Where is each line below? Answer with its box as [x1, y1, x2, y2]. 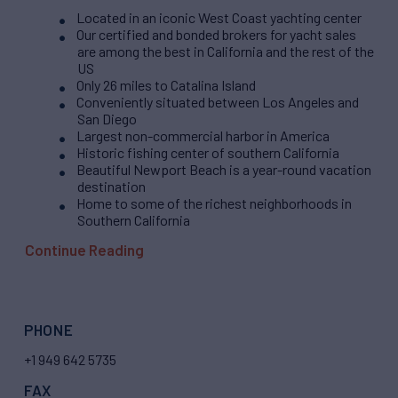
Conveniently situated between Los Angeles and [76, 92, 359, 110]
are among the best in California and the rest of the [77, 42, 374, 60]
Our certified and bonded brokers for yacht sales [76, 25, 356, 43]
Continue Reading [25, 241, 144, 259]
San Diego [77, 109, 137, 127]
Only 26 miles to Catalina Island [76, 76, 256, 93]
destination [77, 177, 146, 195]
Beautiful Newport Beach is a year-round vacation [76, 160, 371, 178]
